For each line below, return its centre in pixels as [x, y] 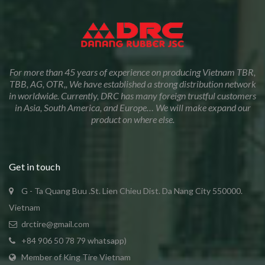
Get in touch [35, 167]
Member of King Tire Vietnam [76, 257]
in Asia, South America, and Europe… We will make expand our [132, 108]
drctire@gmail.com [54, 224]
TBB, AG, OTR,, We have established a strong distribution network [132, 84]
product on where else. [132, 119]
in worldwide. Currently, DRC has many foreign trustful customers [132, 96]
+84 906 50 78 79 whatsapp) [73, 241]
